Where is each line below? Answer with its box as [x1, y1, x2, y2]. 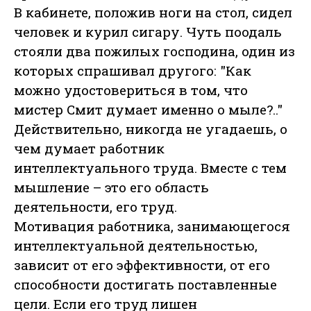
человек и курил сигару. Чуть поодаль [14, 23, 282, 41]
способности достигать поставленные [14, 276, 277, 294]
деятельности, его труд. [14, 198, 177, 216]
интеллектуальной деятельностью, [14, 237, 258, 255]
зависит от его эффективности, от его [14, 256, 270, 274]
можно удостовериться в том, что [14, 81, 248, 99]
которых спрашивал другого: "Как [14, 62, 251, 80]
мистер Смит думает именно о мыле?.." [14, 101, 283, 119]
